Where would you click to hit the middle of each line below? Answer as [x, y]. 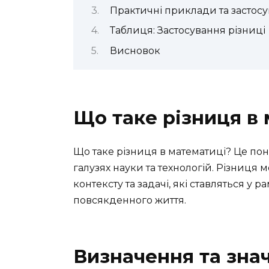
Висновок [135, 50]
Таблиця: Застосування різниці [187, 31]
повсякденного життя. [130, 200]
